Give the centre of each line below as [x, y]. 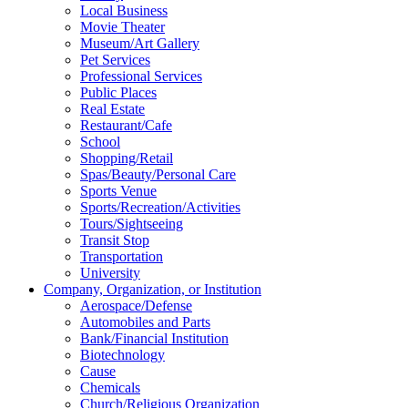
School [100, 142]
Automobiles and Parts [145, 322]
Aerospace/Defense [136, 306]
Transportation [122, 256]
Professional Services [141, 76]
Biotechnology [122, 355]
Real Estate [112, 109]
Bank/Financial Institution [154, 338]
